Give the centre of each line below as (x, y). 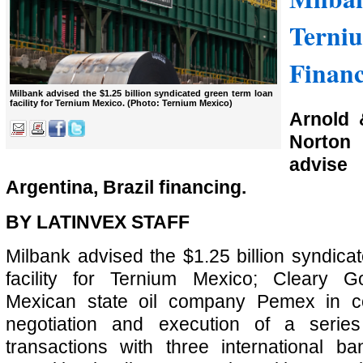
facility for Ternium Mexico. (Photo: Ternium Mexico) (121, 103)
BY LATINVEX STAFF (98, 222)
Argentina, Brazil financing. (126, 187)
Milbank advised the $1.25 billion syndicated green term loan (141, 94)
